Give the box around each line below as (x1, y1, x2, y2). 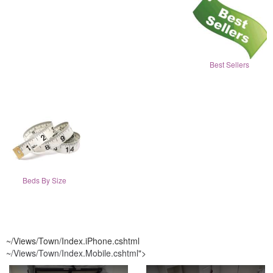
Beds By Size (22, 175, 66, 185)
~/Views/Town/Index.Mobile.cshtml (6, 247, 138, 259)
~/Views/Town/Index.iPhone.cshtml (6, 235, 140, 247)
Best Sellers (210, 59, 250, 70)
